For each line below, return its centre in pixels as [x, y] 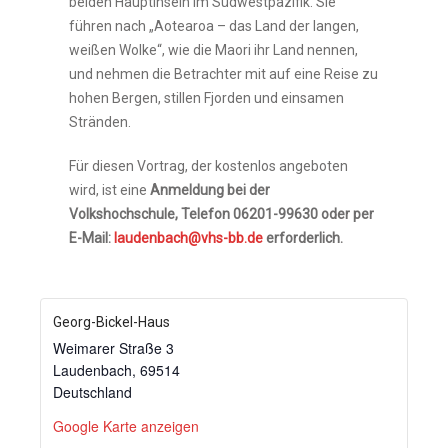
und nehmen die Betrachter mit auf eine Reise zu [224, 74]
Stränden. [100, 122]
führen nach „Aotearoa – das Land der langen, [214, 26]
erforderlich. [303, 238]
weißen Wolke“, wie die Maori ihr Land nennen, [214, 50]
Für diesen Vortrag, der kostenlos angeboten [209, 166]
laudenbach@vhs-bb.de [189, 238]
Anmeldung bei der [209, 190]
